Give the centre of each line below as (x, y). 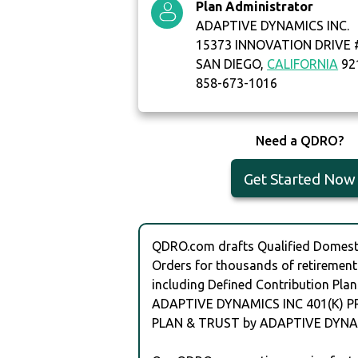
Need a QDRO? (299, 141)
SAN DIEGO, (232, 64)
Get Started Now (299, 179)
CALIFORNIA (303, 64)
